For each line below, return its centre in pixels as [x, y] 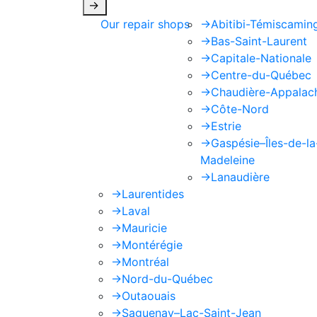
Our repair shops [145, 24]
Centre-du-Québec [261, 75]
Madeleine [227, 160]
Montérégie [152, 245]
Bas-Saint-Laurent [259, 41]
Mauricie [144, 228]
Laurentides [153, 194]
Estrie [226, 126]
